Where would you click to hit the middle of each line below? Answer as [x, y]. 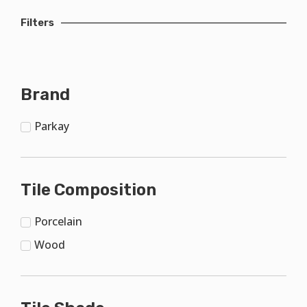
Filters [37, 22]
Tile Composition [88, 189]
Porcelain [58, 221]
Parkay [52, 126]
